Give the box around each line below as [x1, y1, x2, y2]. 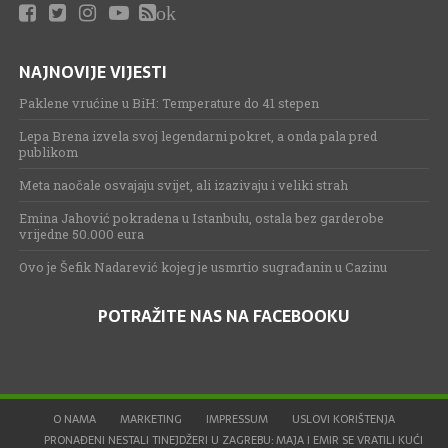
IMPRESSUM [205, 409, 268, 428]
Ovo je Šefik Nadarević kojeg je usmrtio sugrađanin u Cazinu [18, 258, 387, 275]
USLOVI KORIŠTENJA [291, 409, 395, 428]
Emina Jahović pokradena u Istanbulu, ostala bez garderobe [18, 209, 384, 226]
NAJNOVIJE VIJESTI [18, 58, 167, 85]
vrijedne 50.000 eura [18, 225, 144, 242]
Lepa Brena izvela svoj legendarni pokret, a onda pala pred [18, 127, 377, 144]
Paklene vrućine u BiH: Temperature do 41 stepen [18, 94, 319, 111]
